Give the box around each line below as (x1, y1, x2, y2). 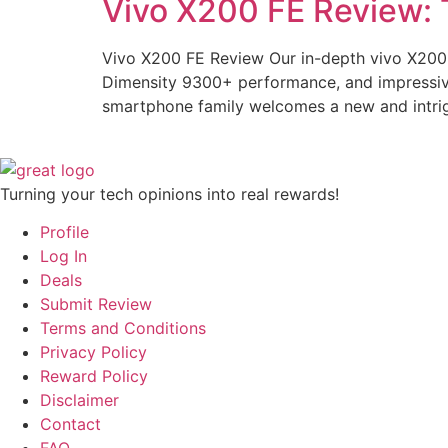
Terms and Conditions (40, 318, 206, 339)
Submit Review (40, 294, 152, 315)
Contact (40, 414, 101, 435)
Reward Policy (40, 366, 148, 387)
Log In (40, 246, 87, 267)
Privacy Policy (40, 342, 147, 363)
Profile (40, 222, 89, 243)
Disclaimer (40, 390, 119, 411)
